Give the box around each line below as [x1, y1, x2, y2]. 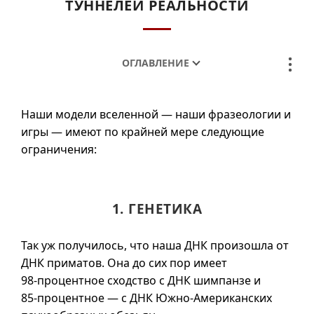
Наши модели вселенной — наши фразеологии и [21, 107, 291, 122]
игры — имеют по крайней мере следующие [21, 124, 264, 139]
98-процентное [21, 273, 104, 288]
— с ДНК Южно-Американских [104, 290, 272, 306]
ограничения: [21, 142, 97, 157]
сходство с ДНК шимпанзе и [104, 273, 261, 288]
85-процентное [21, 290, 104, 306]
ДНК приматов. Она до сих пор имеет [21, 255, 227, 271]
